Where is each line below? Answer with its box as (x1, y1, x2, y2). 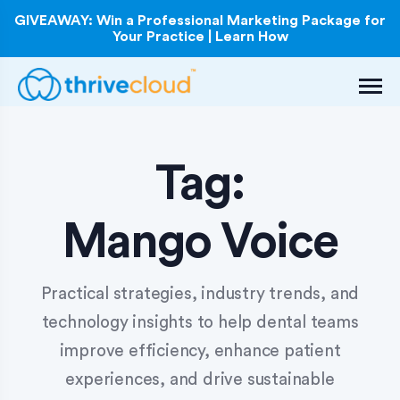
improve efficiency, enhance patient (59, 343, 341, 361)
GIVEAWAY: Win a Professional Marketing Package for (14, 13, 386, 28)
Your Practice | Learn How (112, 29, 288, 44)
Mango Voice (62, 218, 337, 267)
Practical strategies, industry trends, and (40, 286, 360, 304)
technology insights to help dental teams (41, 314, 359, 332)
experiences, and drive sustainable (65, 371, 335, 389)
